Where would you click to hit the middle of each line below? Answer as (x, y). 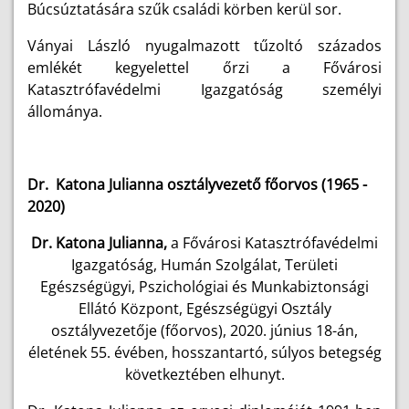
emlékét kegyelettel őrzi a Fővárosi (204, 68)
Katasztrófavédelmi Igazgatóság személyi (204, 89)
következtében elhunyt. (204, 374)
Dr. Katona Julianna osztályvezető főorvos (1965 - (197, 184)
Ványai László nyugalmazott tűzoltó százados (204, 46)
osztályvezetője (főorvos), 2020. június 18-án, (204, 330)
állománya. (65, 111)
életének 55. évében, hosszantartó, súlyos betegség (204, 352)
